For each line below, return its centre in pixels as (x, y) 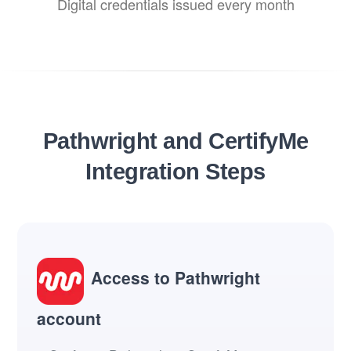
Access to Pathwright (175, 278)
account (69, 318)
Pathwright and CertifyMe (175, 141)
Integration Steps (175, 171)
